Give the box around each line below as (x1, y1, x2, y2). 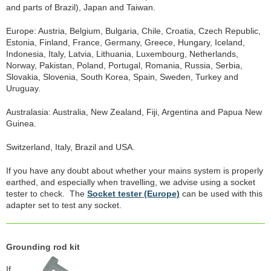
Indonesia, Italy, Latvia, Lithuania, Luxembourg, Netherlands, (6, 49, 238, 59)
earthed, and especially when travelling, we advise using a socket (6, 177, 255, 187)
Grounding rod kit (6, 242, 80, 252)
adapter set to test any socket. (6, 200, 122, 210)
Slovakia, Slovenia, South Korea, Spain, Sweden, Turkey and (6, 72, 238, 82)
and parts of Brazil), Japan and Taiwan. (6, 2, 155, 12)
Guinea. (6, 119, 36, 128)
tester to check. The (6, 189, 87, 198)
